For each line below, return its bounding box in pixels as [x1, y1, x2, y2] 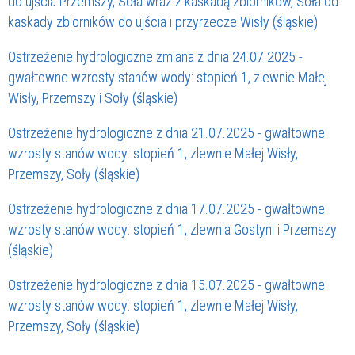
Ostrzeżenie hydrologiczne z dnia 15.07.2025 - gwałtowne [8, 277, 325, 294]
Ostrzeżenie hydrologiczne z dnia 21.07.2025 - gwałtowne [8, 124, 325, 142]
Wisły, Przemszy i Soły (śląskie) [8, 90, 177, 107]
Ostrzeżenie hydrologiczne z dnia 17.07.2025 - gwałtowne [8, 200, 325, 218]
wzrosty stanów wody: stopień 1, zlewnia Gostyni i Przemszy [8, 221, 337, 239]
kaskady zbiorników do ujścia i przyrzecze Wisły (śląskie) [8, 13, 318, 31]
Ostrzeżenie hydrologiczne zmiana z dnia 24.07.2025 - [8, 48, 303, 66]
